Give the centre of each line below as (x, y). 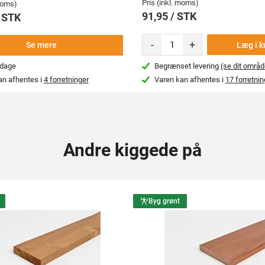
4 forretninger (66, 80)
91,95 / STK (169, 16)
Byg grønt (164, 201)
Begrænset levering (188, 66)
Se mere (42, 45)
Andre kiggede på (132, 150)
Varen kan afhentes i (190, 80)
